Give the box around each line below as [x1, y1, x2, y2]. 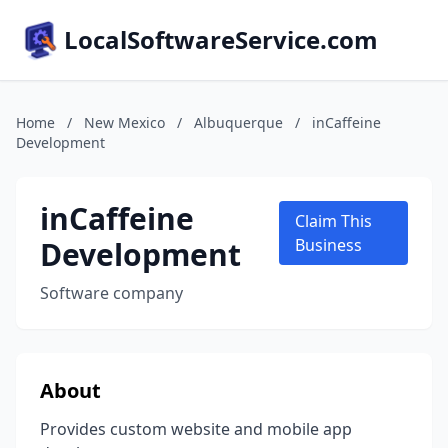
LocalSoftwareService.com [64, 23, 378, 56]
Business [294, 234, 362, 256]
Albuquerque [194, 113, 283, 132]
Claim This [294, 210, 372, 232]
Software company [40, 282, 183, 304]
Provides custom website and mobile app [40, 418, 352, 440]
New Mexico [84, 113, 165, 132]
